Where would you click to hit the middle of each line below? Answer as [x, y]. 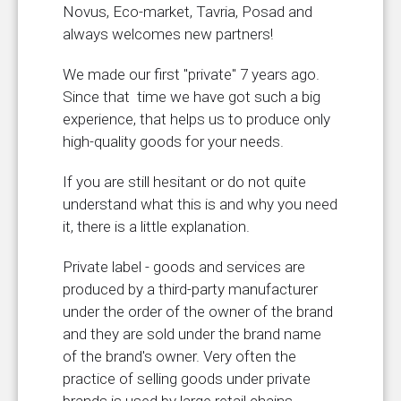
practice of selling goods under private [187, 379]
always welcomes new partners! [168, 34]
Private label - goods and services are [184, 267]
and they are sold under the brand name [192, 334]
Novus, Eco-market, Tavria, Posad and [188, 12]
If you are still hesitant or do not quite [184, 182]
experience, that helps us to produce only [196, 119]
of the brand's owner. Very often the [179, 356]
